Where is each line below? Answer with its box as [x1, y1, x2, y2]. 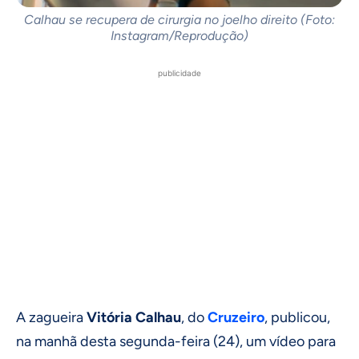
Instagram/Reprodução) [111, 27, 248, 43]
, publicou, [264, 308, 330, 326]
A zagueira [16, 308, 87, 326]
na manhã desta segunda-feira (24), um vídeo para [16, 332, 336, 350]
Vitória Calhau [87, 308, 181, 326]
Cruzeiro [208, 308, 264, 326]
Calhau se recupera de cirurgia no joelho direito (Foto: [24, 11, 335, 27]
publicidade [158, 67, 201, 78]
